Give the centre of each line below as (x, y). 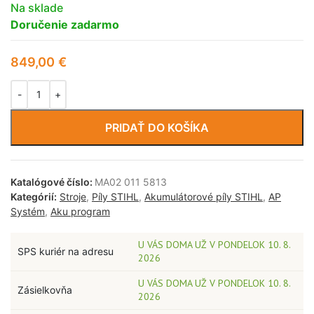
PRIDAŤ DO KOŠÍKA (157, 127)
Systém (28, 211)
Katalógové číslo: (53, 182)
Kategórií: (34, 196)
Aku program (80, 211)
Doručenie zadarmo (65, 24)
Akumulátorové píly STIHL (204, 196)
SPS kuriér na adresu (66, 251)
